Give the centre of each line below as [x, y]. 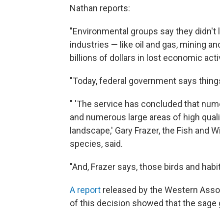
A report [85, 190]
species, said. [96, 144]
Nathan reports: [100, 8]
